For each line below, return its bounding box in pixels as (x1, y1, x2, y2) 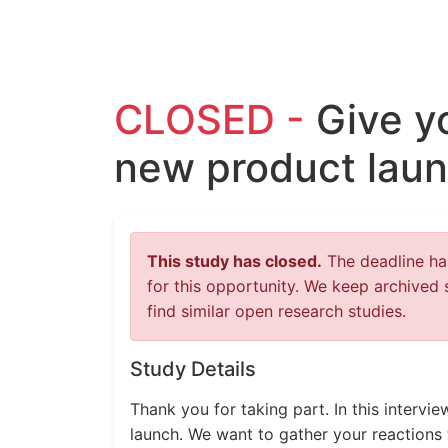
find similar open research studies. (147, 301, 406, 321)
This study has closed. (147, 251, 322, 271)
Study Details (130, 357, 256, 381)
